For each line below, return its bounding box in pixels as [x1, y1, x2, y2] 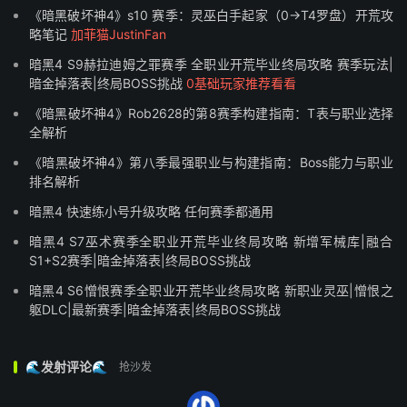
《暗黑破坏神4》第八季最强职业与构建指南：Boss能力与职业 [29, 154, 393, 171]
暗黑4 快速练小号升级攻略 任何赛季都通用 [29, 203, 273, 220]
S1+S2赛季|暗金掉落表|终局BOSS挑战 [29, 253, 251, 269]
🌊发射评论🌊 [25, 359, 110, 375]
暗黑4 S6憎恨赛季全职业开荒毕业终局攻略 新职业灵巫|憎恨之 [29, 283, 393, 299]
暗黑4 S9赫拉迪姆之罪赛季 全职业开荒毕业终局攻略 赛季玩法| [29, 56, 393, 73]
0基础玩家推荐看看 [186, 75, 296, 92]
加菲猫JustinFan [71, 26, 166, 43]
